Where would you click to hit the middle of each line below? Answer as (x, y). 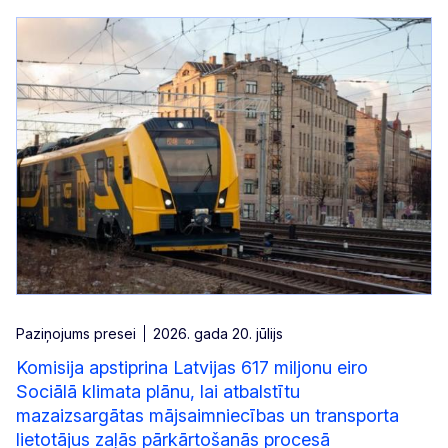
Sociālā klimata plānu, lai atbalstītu (158, 392)
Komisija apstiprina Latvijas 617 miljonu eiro (192, 368)
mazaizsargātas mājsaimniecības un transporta (207, 416)
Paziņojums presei (76, 334)
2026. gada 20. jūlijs (218, 334)
